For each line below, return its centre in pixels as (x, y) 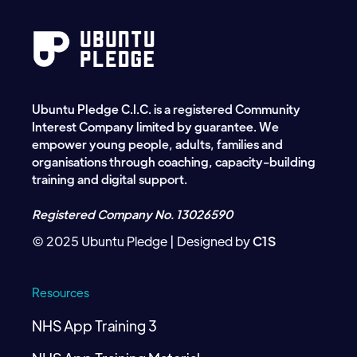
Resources (61, 292)
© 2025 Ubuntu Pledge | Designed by (142, 241)
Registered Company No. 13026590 (132, 214)
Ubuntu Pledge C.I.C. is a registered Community (166, 108)
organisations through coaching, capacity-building (174, 161)
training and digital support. (110, 178)
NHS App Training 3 (94, 325)
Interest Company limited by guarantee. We (155, 126)
